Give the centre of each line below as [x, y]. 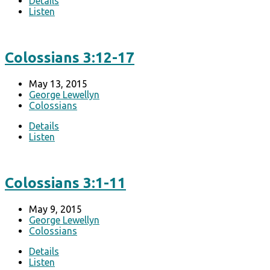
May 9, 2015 [55, 209]
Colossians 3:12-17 [70, 58]
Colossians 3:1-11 [65, 183]
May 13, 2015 [58, 84]
